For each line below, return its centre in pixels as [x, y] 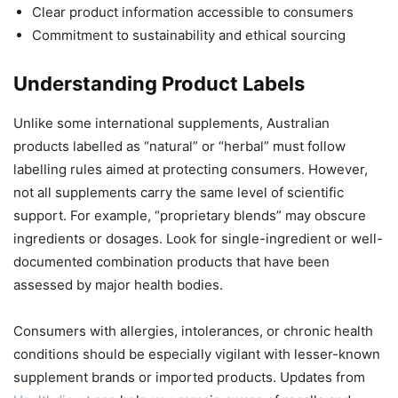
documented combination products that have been [171, 262]
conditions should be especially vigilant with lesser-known [197, 354]
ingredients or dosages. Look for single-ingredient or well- [198, 239]
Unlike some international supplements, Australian [171, 123]
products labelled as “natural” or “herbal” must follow [179, 147]
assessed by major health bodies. [118, 285]
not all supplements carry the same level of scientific [179, 193]
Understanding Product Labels [159, 84]
